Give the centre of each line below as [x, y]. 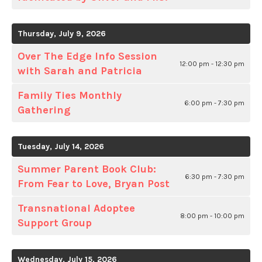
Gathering [44, 110]
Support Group [55, 223]
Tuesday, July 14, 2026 [61, 147]
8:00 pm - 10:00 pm [212, 216]
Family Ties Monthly [70, 96]
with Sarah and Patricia [80, 71]
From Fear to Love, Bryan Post [94, 184]
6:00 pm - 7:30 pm [214, 103]
